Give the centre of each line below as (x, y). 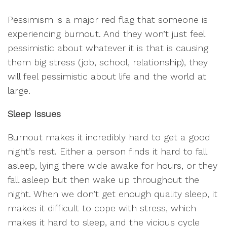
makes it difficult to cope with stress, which (102, 208)
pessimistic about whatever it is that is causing (108, 48)
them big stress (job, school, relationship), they (108, 62)
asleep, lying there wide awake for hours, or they (112, 165)
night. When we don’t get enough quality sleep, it (112, 194)
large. (19, 90)
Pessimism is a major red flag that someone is (108, 20)
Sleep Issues (34, 114)
